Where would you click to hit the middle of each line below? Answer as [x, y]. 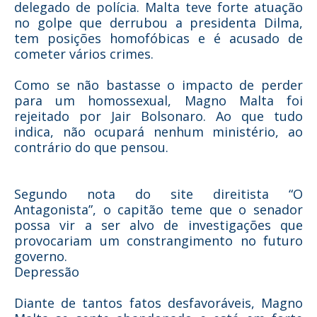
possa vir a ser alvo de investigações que [158, 225]
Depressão [47, 272]
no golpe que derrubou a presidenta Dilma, [158, 23]
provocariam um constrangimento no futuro [158, 241]
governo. [41, 256]
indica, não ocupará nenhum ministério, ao [158, 132]
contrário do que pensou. [91, 147]
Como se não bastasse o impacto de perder [158, 85]
